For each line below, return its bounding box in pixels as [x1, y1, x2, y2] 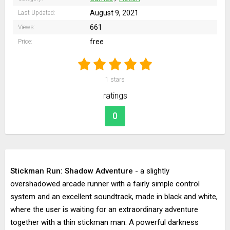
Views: [18, 24, 35, 31]
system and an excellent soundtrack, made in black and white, [10, 192, 218, 201]
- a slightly [133, 166, 169, 176]
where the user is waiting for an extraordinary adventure [10, 205, 198, 214]
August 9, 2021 [90, 9, 139, 17]
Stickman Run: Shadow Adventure [10, 166, 133, 176]
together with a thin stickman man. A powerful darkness [10, 218, 199, 227]
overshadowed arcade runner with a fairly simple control [10, 179, 200, 188]
